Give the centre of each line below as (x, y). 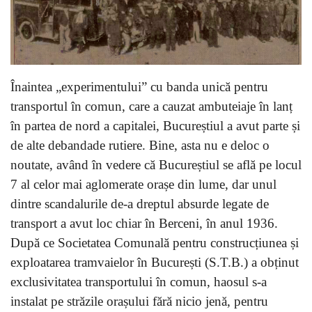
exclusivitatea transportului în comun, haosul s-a (139, 281)
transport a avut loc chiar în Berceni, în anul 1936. (144, 223)
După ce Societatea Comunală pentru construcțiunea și (155, 242)
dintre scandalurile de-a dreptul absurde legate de (140, 203)
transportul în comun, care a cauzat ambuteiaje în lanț (151, 106)
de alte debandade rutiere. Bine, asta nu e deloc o (140, 145)
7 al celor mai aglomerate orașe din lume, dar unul (143, 184)
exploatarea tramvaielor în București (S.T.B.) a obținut (155, 262)
